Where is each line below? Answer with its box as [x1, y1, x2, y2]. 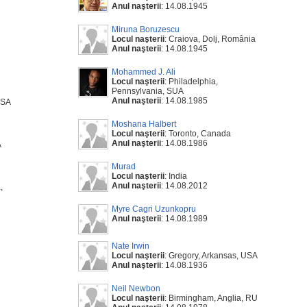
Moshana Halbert [112, 119, 176, 129]
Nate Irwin [112, 241, 149, 251]
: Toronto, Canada [164, 129, 231, 138]
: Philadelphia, [164, 77, 218, 86]
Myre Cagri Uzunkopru [112, 204, 196, 214]
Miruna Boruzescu [112, 25, 180, 34]
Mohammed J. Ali [112, 67, 175, 77]
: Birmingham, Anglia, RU [164, 293, 258, 303]
